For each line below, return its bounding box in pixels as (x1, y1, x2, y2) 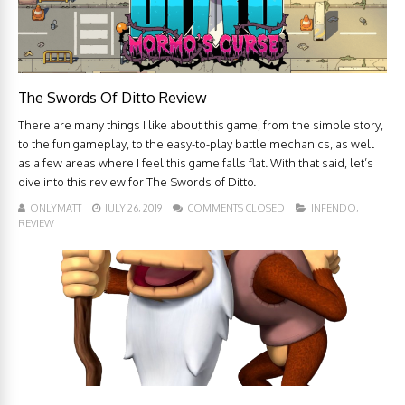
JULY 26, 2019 (105, 201, 162, 214)
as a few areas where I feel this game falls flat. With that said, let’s (18, 155, 373, 170)
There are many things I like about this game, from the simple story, (18, 117, 383, 132)
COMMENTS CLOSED (187, 201, 285, 214)
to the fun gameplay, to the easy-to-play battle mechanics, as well (18, 136, 374, 151)
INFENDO (311, 201, 356, 214)
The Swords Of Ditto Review (18, 88, 207, 107)
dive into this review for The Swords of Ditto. (18, 174, 256, 189)
